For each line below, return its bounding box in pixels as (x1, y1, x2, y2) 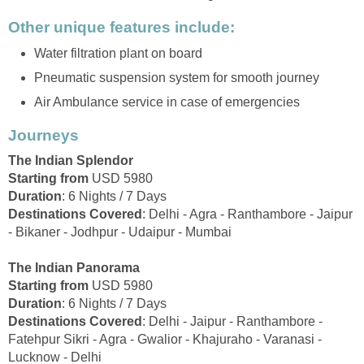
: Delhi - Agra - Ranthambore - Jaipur (142, 207, 353, 222)
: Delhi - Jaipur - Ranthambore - (142, 314, 323, 329)
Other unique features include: (8, 19, 235, 37)
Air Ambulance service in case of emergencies (34, 94, 300, 109)
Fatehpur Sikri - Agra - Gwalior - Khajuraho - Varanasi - (8, 332, 322, 347)
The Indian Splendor (8, 154, 133, 168)
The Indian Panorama (8, 261, 140, 275)
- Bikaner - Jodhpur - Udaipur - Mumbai (8, 225, 232, 240)
